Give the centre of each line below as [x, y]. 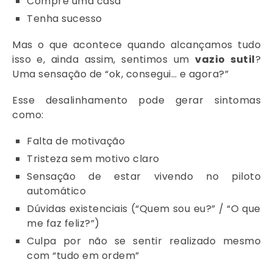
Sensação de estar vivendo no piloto [144, 177]
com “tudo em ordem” [83, 256]
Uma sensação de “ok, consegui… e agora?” [120, 74]
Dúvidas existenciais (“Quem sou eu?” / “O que [144, 209]
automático [56, 191]
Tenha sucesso [65, 18]
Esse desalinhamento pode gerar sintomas [136, 101]
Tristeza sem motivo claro [93, 159]
